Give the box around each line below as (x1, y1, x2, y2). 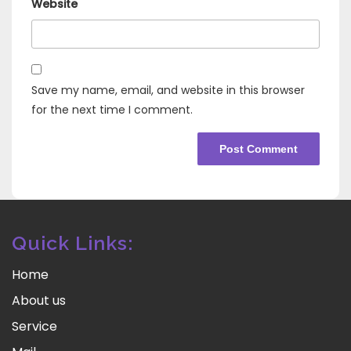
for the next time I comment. (31, 102, 193, 118)
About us (12, 291, 66, 310)
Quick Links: (12, 231, 133, 255)
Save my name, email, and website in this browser (31, 82, 305, 99)
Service (12, 317, 57, 336)
